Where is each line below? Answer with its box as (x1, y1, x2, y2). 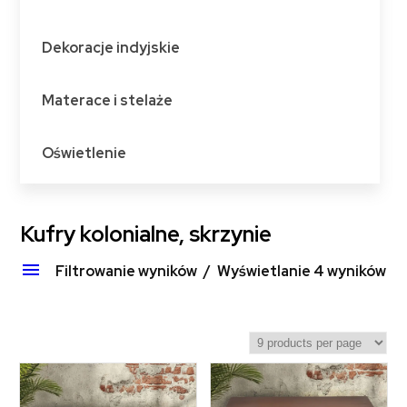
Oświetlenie (41, 144, 126, 164)
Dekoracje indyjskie (41, 38, 180, 58)
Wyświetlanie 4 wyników (214, 262, 387, 282)
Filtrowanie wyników (55, 262, 201, 282)
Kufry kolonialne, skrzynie (20, 220, 273, 249)
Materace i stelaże (41, 91, 173, 111)
